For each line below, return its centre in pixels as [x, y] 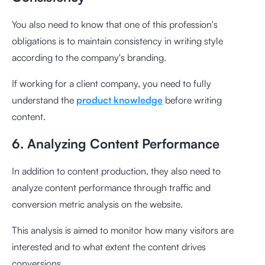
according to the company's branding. [89, 57]
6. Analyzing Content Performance [116, 143]
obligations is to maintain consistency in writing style [117, 41]
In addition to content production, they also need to [116, 171]
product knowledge [119, 100]
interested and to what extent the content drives [109, 246]
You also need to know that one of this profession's [115, 24]
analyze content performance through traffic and [111, 187]
